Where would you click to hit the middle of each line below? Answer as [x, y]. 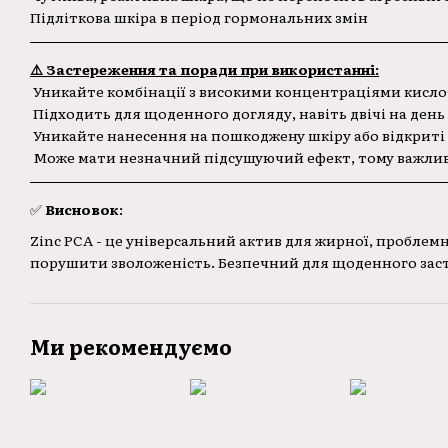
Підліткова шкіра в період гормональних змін [199, 17]
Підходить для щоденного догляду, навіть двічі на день [237, 113]
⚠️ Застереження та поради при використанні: [204, 69]
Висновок [82, 209]
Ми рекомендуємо [131, 345]
